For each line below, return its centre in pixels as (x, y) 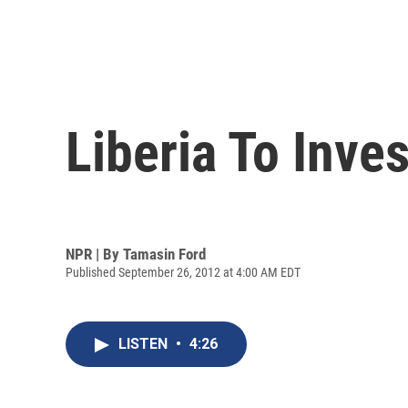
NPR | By (94, 254)
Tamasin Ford (164, 254)
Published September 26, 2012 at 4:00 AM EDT (183, 272)
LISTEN (145, 344)
